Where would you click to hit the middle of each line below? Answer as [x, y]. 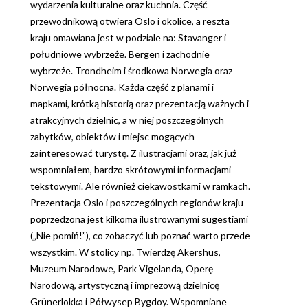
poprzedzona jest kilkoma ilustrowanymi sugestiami [139, 219]
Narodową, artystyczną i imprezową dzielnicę [125, 285]
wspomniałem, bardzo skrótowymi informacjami [131, 170]
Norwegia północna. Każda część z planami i [122, 87]
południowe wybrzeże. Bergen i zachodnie [120, 54]
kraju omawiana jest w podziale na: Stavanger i [128, 38]
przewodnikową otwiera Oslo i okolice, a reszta [130, 21]
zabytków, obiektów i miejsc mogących [112, 137]
